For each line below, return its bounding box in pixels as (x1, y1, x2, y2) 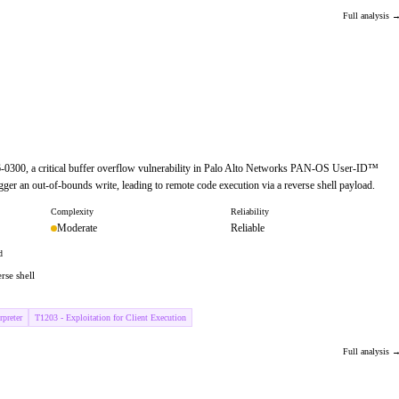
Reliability (230, 207, 269, 216)
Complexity (51, 207, 94, 216)
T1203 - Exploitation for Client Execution (35, 313, 186, 322)
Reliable (230, 222, 265, 234)
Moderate (57, 222, 97, 234)
